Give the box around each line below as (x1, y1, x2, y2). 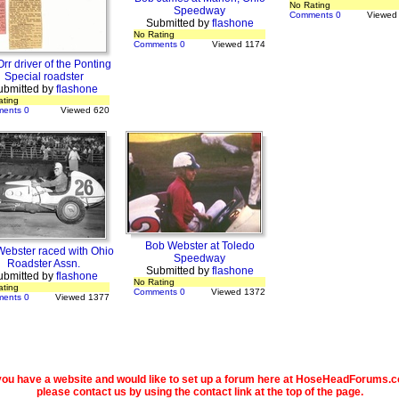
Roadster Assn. (7, 257, 80, 270)
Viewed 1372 (211, 287, 265, 297)
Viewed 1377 (55, 292, 110, 302)
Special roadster (4, 70, 84, 83)
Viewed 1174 (212, 39, 265, 49)
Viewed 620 (61, 105, 110, 115)
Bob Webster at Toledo (144, 240, 255, 252)
